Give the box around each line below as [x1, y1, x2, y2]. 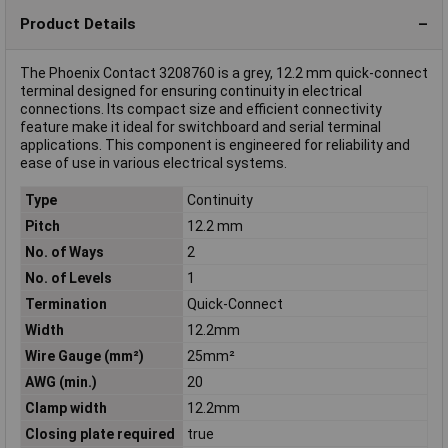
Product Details [20, 14, 136, 33]
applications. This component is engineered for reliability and [20, 137, 410, 154]
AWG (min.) [24, 373, 97, 390]
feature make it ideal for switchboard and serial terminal [20, 119, 381, 136]
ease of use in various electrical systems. [20, 155, 287, 172]
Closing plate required [24, 425, 175, 442]
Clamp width [24, 399, 107, 416]
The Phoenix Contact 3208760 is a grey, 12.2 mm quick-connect [20, 65, 428, 82]
